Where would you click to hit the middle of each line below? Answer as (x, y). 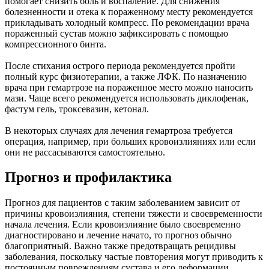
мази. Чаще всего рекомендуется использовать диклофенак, (127, 98)
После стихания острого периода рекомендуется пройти (120, 65)
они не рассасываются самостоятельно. (85, 152)
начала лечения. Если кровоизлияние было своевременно (123, 225)
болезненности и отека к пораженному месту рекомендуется (129, 11)
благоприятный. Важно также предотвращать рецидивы (120, 246)
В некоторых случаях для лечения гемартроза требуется (119, 130)
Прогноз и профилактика (88, 177)
